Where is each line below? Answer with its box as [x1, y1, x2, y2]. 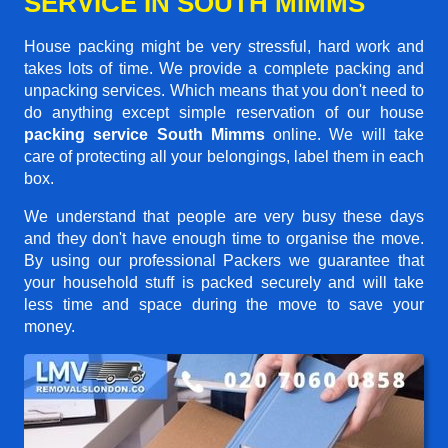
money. [24, 318, 75, 335]
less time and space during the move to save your [24, 296, 424, 313]
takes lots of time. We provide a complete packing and [24, 60, 424, 77]
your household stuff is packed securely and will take [24, 274, 424, 291]
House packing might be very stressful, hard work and [24, 38, 424, 55]
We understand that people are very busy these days [24, 208, 424, 225]
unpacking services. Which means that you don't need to [24, 82, 424, 99]
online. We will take [264, 126, 425, 143]
